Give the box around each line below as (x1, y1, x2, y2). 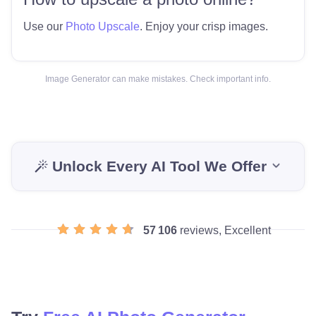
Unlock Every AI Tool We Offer (51, 157, 267, 174)
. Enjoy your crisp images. (140, 20, 268, 32)
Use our (23, 20, 66, 32)
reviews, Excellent (177, 224, 272, 236)
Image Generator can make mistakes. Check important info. (45, 73, 271, 84)
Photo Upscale (66, 20, 140, 32)
